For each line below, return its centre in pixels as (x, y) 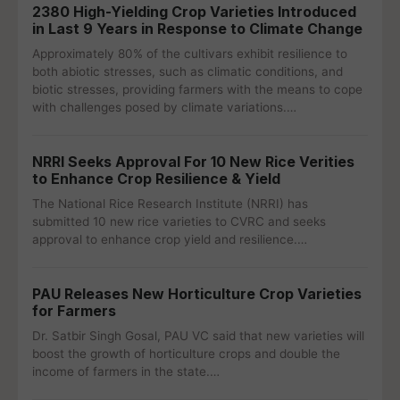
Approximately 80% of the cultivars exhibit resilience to (190, 54)
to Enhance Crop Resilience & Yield (156, 179)
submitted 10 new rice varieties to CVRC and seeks (179, 221)
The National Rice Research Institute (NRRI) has (170, 204)
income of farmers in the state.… (126, 371)
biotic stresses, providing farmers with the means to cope (197, 89)
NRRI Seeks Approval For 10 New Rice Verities (193, 162)
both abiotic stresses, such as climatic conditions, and (187, 71)
